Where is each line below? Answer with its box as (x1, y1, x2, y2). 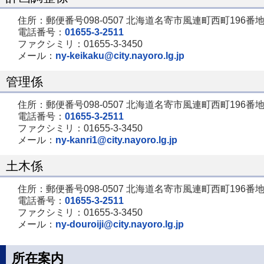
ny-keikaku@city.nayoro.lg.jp (55, 50, 184, 61)
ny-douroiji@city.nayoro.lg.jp (55, 219, 184, 229)
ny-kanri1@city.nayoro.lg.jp (55, 134, 177, 145)
